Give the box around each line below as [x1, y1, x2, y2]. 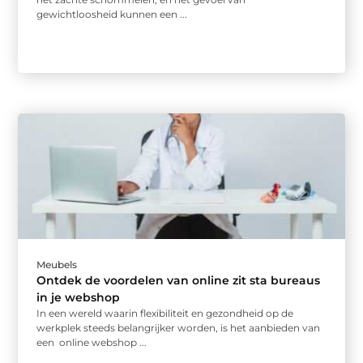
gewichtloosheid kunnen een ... [36, 8, 188, 21]
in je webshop [36, 290, 121, 305]
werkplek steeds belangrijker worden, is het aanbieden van [36, 322, 321, 335]
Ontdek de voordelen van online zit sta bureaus [36, 273, 321, 288]
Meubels [36, 258, 78, 271]
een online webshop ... [36, 336, 147, 349]
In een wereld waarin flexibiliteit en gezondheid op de [36, 307, 294, 320]
